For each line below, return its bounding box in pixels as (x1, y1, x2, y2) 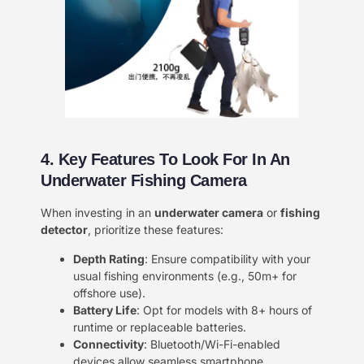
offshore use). (73, 285, 145, 300)
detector (41, 223, 88, 237)
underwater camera (154, 206, 263, 220)
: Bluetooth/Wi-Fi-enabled (144, 336, 280, 351)
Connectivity (73, 336, 144, 351)
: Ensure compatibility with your (145, 251, 310, 266)
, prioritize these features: (88, 223, 223, 237)
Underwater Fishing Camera (41, 171, 247, 190)
